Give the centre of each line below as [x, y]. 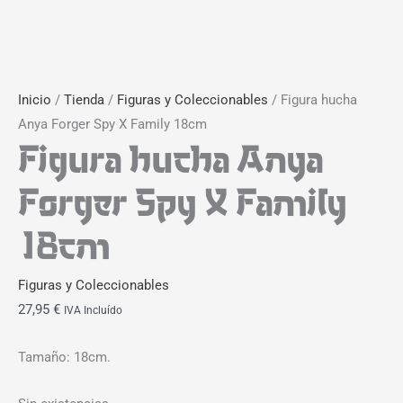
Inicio [35, 100]
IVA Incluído [93, 311]
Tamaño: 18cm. [64, 357]
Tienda [84, 100]
